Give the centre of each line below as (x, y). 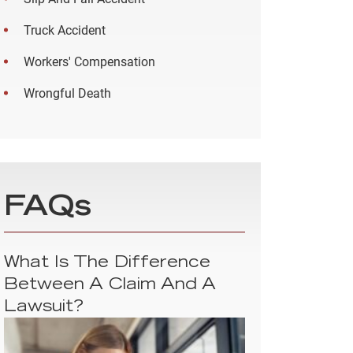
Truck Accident (65, 31)
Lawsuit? (44, 308)
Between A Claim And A (110, 286)
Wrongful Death (67, 94)
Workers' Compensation (89, 62)
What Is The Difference (107, 264)
